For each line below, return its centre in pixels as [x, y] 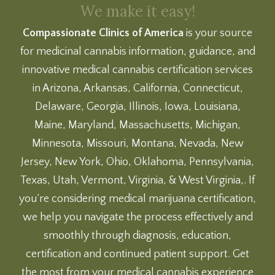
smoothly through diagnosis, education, [137, 235]
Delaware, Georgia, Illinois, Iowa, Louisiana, [137, 107]
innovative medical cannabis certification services [137, 70]
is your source [218, 33]
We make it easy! [137, 11]
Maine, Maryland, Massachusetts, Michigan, [137, 125]
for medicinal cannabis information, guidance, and [137, 51]
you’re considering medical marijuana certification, [137, 199]
